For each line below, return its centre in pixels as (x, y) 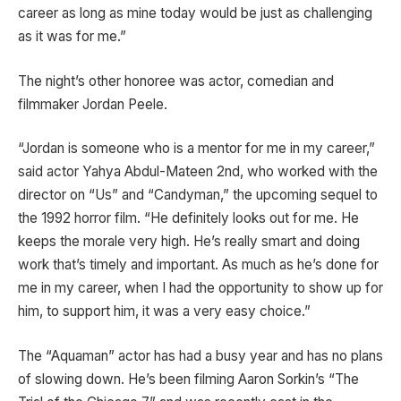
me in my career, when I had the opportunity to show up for (200, 288)
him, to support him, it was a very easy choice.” (164, 311)
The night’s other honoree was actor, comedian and (176, 81)
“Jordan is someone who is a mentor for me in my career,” (196, 149)
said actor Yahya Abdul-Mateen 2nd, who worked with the (198, 172)
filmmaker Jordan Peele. (93, 104)
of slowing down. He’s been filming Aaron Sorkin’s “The (188, 380)
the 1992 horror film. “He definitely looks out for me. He (188, 218)
